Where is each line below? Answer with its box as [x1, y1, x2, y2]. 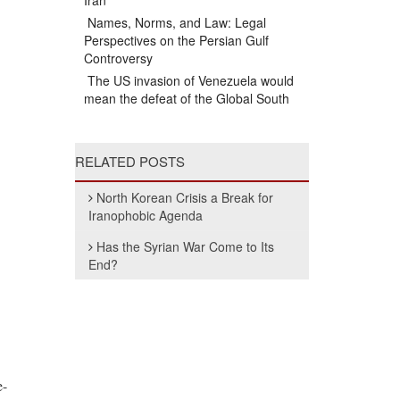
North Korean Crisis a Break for [96, 188, 273, 206]
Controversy [83, 49, 153, 67]
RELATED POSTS [74, 152, 185, 171]
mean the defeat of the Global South [83, 89, 289, 107]
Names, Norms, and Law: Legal [83, 13, 266, 31]
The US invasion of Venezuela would [83, 71, 294, 89]
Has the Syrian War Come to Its [96, 237, 274, 255]
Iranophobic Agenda [87, 206, 203, 224]
